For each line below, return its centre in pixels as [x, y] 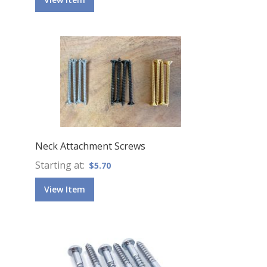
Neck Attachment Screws [90, 146]
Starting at [59, 165]
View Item [64, 189]
